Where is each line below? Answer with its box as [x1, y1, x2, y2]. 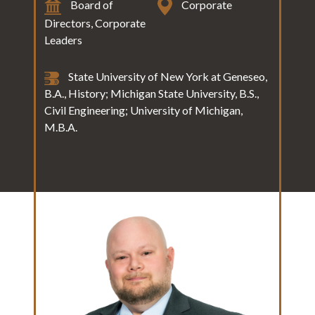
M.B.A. [44, 120, 77, 134]
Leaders [44, 33, 82, 47]
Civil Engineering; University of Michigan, [44, 103, 243, 117]
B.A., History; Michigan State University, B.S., [44, 86, 259, 101]
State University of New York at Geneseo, [66, 70, 267, 84]
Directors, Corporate [44, 16, 146, 30]
